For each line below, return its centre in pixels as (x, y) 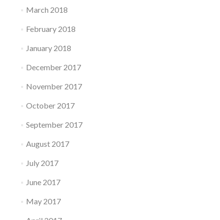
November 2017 (54, 86)
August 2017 (47, 144)
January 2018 (48, 48)
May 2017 (43, 201)
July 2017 (42, 163)
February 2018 (51, 29)
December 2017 (53, 67)
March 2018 (47, 10)
